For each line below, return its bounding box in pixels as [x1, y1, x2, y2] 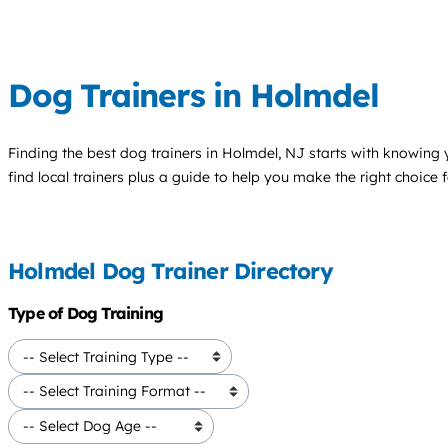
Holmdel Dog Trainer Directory [8, 257, 333, 286]
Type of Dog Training [8, 303, 163, 324]
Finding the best [8, 143, 120, 162]
